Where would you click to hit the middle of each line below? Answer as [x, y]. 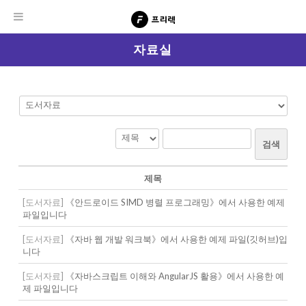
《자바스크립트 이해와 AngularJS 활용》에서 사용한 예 [173, 276]
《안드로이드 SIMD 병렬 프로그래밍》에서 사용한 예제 [174, 202]
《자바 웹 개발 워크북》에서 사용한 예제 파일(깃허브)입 [175, 239]
